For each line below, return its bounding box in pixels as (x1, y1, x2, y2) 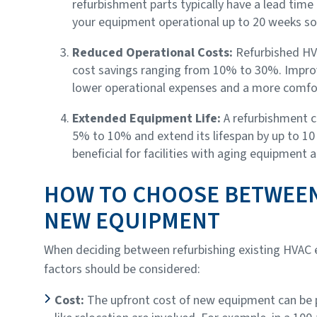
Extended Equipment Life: (72, 109, 224, 127)
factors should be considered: (44, 260, 200, 278)
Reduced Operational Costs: (72, 43, 236, 62)
